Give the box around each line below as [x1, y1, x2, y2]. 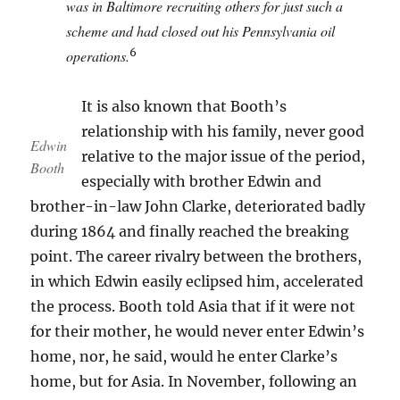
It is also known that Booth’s [81, 97, 287, 115]
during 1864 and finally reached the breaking [30, 222, 350, 240]
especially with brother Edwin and [81, 172, 322, 190]
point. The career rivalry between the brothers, [30, 247, 362, 265]
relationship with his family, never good [81, 122, 365, 140]
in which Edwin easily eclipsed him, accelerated [30, 272, 364, 290]
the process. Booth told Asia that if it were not [30, 297, 356, 315]
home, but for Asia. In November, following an [30, 372, 358, 390]
